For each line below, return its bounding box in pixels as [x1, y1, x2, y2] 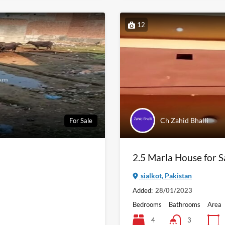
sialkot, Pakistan [139, 171, 192, 180]
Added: [133, 186, 153, 195]
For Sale [69, 116, 92, 125]
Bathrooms [169, 200, 200, 209]
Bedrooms [133, 200, 162, 209]
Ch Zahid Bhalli [160, 116, 208, 125]
